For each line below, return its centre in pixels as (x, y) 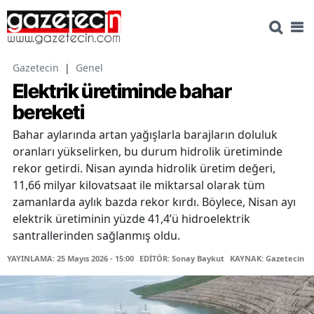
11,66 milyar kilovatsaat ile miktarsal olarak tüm (139, 185)
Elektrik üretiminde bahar (122, 91)
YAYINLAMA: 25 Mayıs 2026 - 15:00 (70, 259)
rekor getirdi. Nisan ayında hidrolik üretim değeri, (144, 169)
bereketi (48, 112)
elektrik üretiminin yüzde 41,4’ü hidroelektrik (131, 219)
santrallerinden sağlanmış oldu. (96, 236)
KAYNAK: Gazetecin (267, 259)
